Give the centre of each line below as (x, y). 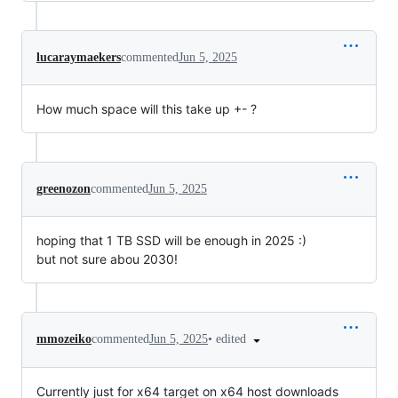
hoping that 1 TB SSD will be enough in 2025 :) (171, 240)
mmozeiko (64, 339)
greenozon (64, 188)
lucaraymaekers (79, 57)
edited (233, 338)
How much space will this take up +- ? (147, 108)
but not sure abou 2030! (107, 259)
